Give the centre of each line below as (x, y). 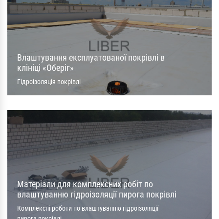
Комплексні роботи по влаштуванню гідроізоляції (88, 208)
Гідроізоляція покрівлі (49, 82)
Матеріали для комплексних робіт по (85, 184)
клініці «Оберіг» (45, 68)
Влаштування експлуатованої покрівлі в (91, 57)
